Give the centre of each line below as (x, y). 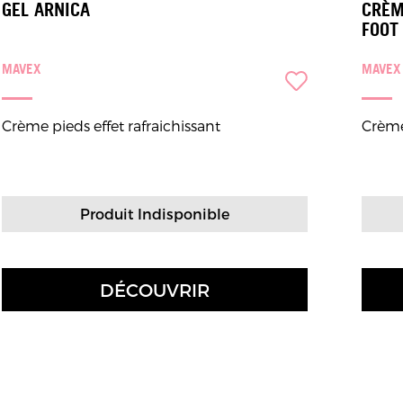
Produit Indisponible (155, 214)
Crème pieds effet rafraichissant (111, 125)
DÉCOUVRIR (155, 290)
